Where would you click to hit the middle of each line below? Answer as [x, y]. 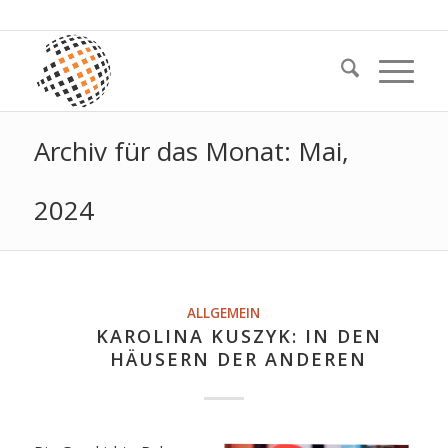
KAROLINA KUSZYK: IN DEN [238, 336]
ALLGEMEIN [224, 313]
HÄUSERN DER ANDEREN [239, 359]
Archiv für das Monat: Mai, [191, 151]
